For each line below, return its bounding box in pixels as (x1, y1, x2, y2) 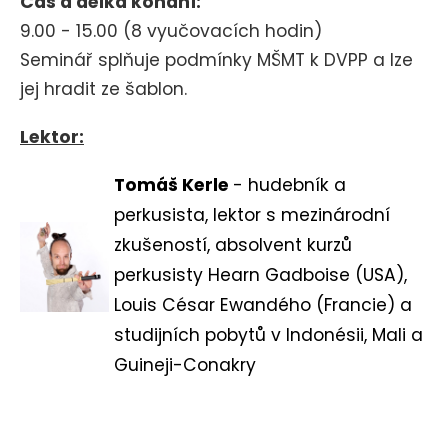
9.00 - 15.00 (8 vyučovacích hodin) (20, 19, 327, 44)
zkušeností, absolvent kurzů (114, 233, 352, 258)
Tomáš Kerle (114, 173, 233, 198)
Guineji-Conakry (114, 353, 256, 378)
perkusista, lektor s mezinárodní (114, 203, 390, 228)
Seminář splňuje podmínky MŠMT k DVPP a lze (20, 48, 413, 73)
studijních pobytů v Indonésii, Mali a (114, 323, 423, 348)
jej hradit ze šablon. (20, 77, 187, 102)
